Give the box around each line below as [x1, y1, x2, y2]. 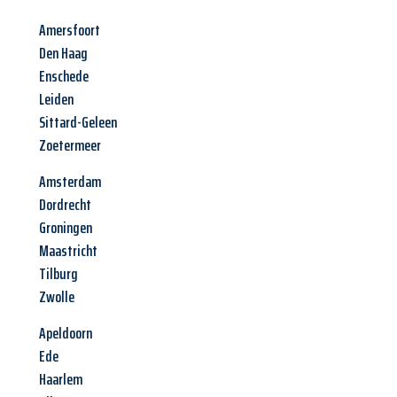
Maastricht [39, 238, 97, 264]
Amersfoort [39, 18, 100, 43]
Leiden [39, 87, 74, 113]
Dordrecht [39, 192, 91, 218]
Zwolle [39, 284, 74, 310]
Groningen [39, 215, 92, 241]
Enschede [39, 64, 89, 90]
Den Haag [39, 41, 88, 66]
